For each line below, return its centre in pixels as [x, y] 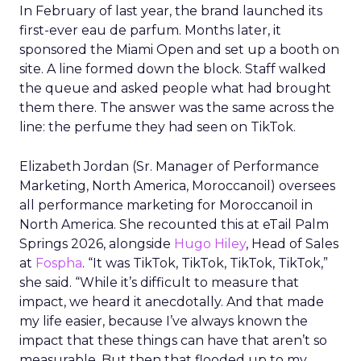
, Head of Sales [292, 244]
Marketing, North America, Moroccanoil [145, 186]
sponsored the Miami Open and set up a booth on [179, 50]
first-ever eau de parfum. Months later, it [150, 30]
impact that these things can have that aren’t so [173, 340]
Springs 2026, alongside [97, 244]
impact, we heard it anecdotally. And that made [172, 302]
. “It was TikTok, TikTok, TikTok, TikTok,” [205, 263]
